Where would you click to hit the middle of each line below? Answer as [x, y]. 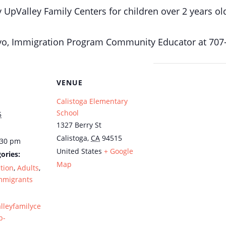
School [68, 113]
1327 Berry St [79, 125]
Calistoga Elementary [92, 101]
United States [79, 151]
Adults [28, 168]
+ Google [119, 151]
